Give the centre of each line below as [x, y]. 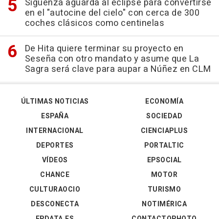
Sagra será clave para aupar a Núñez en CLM [118, 69]
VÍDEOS [55, 160]
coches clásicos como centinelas [94, 23]
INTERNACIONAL [55, 131]
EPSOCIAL [164, 160]
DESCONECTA [55, 204]
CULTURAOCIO [55, 189]
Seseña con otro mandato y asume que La [112, 59]
